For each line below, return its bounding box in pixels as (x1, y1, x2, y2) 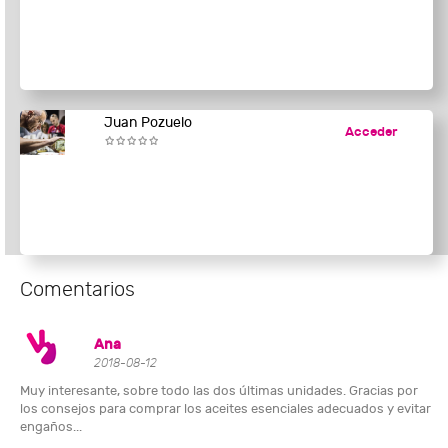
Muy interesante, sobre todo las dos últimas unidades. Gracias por (20, 383, 418, 400)
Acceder (344, 124, 397, 141)
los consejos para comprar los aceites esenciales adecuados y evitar (20, 401, 431, 418)
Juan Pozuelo (103, 114, 192, 132)
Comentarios (20, 278, 135, 302)
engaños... (20, 419, 82, 436)
